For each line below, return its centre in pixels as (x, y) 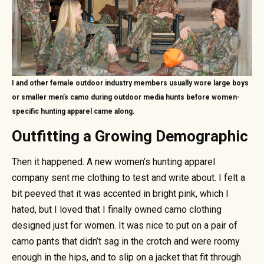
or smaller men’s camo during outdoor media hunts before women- (126, 98)
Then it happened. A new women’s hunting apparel (113, 162)
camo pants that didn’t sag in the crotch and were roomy (126, 242)
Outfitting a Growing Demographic (130, 136)
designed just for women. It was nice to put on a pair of (125, 226)
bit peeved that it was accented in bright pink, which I (120, 194)
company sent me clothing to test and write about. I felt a (128, 178)
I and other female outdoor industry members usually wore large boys (130, 83)
